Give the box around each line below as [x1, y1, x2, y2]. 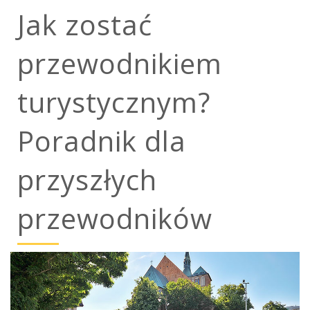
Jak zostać [17, 6, 152, 44]
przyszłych [17, 161, 157, 199]
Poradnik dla [17, 122, 186, 160]
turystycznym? [17, 83, 210, 121]
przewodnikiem [17, 44, 222, 82]
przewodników [17, 199, 212, 237]
